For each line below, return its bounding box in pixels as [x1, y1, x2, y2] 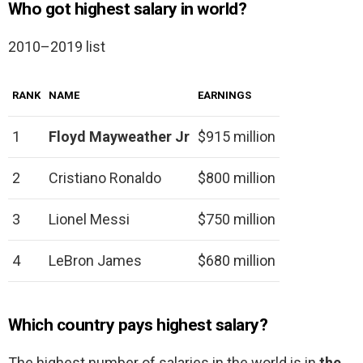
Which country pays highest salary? [8, 315, 268, 335]
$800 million [198, 169, 275, 187]
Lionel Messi [49, 211, 130, 228]
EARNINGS [198, 89, 251, 102]
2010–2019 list [8, 38, 105, 56]
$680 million [198, 252, 275, 270]
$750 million [198, 211, 275, 228]
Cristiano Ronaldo [49, 169, 161, 187]
